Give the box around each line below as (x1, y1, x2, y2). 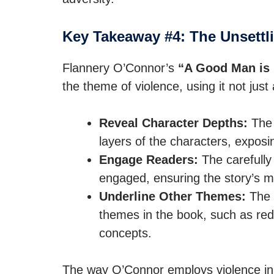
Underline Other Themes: (99, 190, 246, 203)
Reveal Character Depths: (99, 116, 248, 130)
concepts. (99, 226, 152, 240)
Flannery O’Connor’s (62, 61, 178, 75)
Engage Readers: (99, 153, 198, 166)
